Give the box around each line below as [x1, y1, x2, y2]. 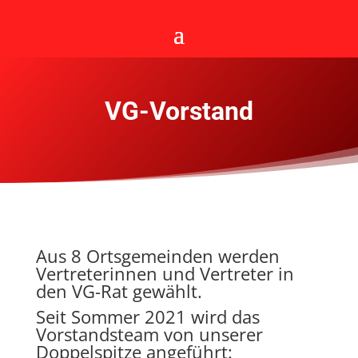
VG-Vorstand [104, 95, 253, 126]
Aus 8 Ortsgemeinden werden [35, 244, 280, 268]
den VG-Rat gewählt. [35, 279, 202, 304]
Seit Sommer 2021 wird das [35, 304, 260, 329]
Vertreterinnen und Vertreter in [35, 261, 294, 286]
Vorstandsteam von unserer [35, 322, 263, 347]
